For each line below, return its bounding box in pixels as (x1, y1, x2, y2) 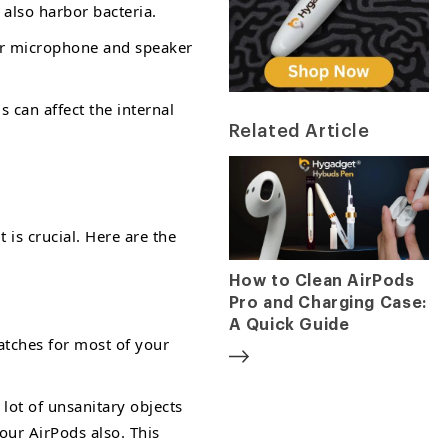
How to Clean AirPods (228, 273, 415, 290)
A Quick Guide (228, 317, 350, 334)
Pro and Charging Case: (228, 295, 427, 312)
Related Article (228, 122, 370, 141)
